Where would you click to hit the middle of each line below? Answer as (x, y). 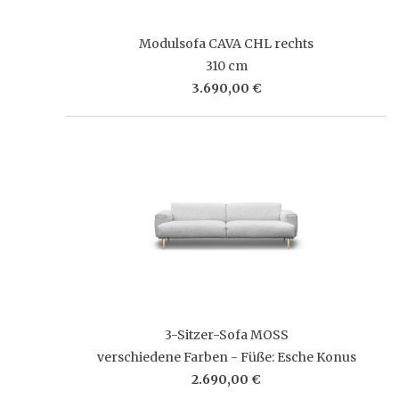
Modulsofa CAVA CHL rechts (226, 43)
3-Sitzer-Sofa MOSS (226, 334)
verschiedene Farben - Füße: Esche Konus (226, 357)
